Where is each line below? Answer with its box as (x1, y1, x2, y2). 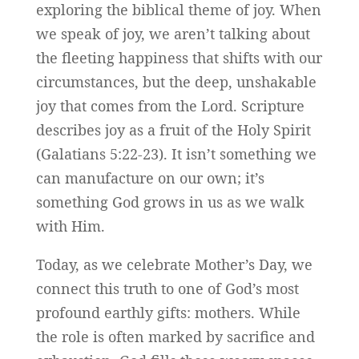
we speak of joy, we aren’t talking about (35, 24, 310, 44)
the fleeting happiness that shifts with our (35, 48, 322, 68)
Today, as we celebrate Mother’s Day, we (35, 255, 313, 275)
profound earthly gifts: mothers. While (35, 303, 301, 323)
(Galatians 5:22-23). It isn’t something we (35, 144, 317, 164)
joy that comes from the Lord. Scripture (35, 96, 305, 116)
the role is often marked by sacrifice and (35, 327, 315, 347)
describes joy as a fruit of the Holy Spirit (35, 120, 311, 140)
